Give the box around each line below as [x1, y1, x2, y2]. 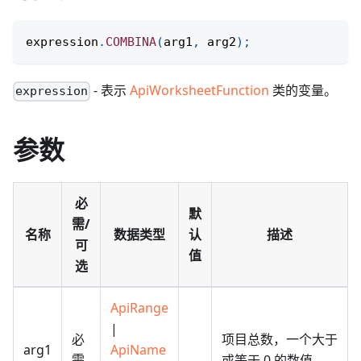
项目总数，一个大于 [222, 330, 338, 349]
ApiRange [110, 299, 168, 317]
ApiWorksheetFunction [130, 81, 270, 100]
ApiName [110, 341, 166, 359]
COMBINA [106, 35, 156, 50]
